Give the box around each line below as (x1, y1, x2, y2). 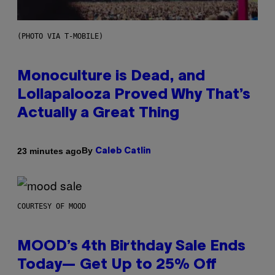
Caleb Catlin (95, 147, 151, 156)
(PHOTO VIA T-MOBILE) (17, 32, 103, 41)
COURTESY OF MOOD (17, 202, 86, 211)
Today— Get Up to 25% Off (17, 258, 217, 273)
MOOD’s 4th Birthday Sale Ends (17, 240, 246, 254)
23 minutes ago (17, 145, 82, 156)
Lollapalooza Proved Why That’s (17, 88, 250, 103)
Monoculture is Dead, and (17, 70, 205, 84)
